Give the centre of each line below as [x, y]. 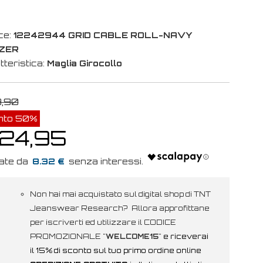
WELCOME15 [132, 237]
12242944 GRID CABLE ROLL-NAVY [103, 35]
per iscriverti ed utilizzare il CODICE [103, 222]
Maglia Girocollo [84, 63]
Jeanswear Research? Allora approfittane [119, 208]
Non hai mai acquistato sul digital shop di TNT [120, 194]
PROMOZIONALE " [68, 237]
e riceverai [186, 237]
